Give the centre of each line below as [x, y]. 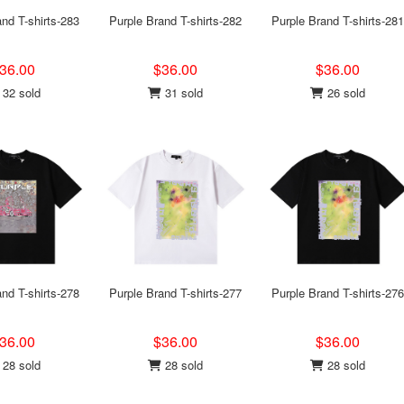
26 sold [344, 92]
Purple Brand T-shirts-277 [175, 293]
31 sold [182, 92]
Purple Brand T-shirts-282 [175, 20]
